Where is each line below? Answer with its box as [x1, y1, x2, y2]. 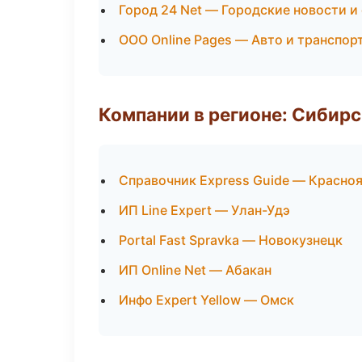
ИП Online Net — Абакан [119, 262, 271, 278]
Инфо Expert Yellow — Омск [119, 292, 294, 308]
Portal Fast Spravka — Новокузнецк [119, 232, 343, 248]
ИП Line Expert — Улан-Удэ [119, 202, 290, 218]
